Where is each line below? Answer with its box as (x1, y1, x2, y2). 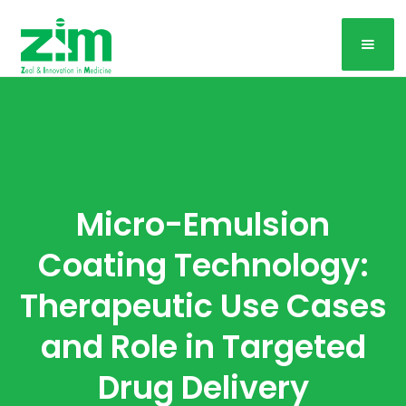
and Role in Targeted (40, 324, 366, 369)
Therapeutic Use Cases (19, 284, 387, 328)
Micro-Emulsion (76, 202, 330, 246)
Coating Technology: (37, 243, 369, 287)
